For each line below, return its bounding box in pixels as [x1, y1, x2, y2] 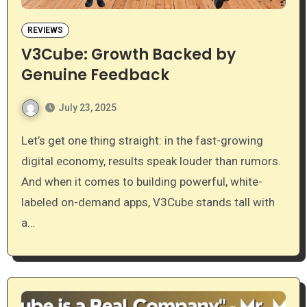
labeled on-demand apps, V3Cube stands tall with [21, 195, 275, 210]
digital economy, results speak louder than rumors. [21, 154, 281, 169]
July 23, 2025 [58, 102, 116, 114]
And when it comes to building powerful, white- [21, 175, 262, 189]
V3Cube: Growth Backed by [21, 43, 236, 65]
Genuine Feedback [21, 64, 169, 86]
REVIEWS [27, 25, 63, 35]
